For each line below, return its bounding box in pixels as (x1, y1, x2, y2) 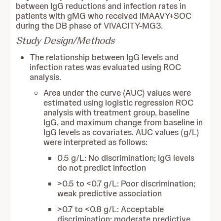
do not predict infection (57, 162, 147, 173)
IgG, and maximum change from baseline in (43, 117, 203, 128)
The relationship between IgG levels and (30, 52, 179, 63)
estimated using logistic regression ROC (43, 97, 194, 108)
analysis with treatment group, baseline (43, 107, 190, 118)
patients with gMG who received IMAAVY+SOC (16, 10, 192, 21)
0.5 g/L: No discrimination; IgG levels (57, 152, 195, 163)
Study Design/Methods (16, 34, 115, 47)
